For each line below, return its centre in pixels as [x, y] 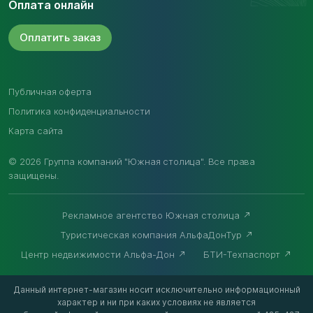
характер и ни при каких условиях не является [156, 302]
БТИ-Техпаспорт [243, 254]
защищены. [34, 175]
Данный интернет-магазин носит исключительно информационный [156, 289]
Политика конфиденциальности [79, 111]
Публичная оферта [50, 91]
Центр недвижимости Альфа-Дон [99, 254]
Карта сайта [36, 130]
